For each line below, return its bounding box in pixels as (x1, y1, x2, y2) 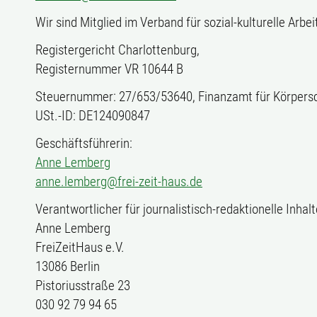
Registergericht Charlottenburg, (35, 42, 200, 58)
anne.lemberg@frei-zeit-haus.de (35, 173, 202, 190)
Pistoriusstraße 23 (35, 277, 130, 294)
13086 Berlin (35, 258, 100, 275)
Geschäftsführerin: (35, 135, 132, 151)
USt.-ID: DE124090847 (35, 108, 150, 124)
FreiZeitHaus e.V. (35, 239, 125, 255)
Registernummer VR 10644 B (35, 61, 183, 77)
